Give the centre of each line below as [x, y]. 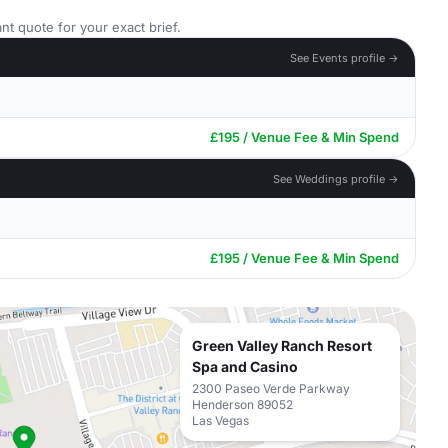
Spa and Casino [245, 366]
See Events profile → [344, 57]
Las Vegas [220, 420]
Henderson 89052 [242, 404]
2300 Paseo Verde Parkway [271, 388]
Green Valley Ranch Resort [282, 345]
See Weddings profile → [336, 178]
